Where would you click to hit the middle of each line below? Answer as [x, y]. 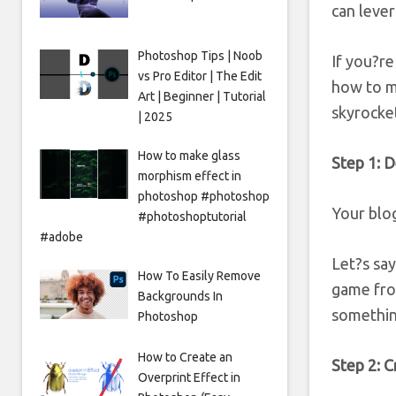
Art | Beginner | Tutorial [202, 96]
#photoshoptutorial [192, 216]
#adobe [61, 236]
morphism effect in [189, 175]
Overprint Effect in [189, 377]
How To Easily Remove [199, 275]
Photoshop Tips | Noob [200, 55]
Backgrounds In [180, 296]
